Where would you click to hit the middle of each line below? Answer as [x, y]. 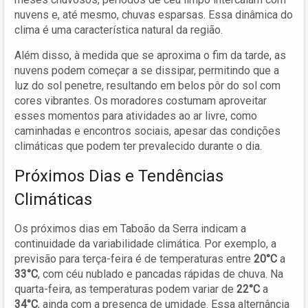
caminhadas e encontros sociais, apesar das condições [147, 131]
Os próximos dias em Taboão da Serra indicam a [130, 228]
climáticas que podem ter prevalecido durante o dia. [138, 146]
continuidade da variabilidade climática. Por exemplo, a [145, 243]
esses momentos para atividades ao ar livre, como [136, 115]
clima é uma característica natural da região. [119, 30]
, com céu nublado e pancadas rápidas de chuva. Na [161, 274]
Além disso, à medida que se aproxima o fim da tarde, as [150, 55]
